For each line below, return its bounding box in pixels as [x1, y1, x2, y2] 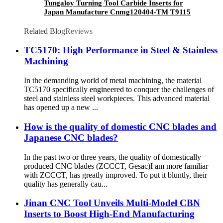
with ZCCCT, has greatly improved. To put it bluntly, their [24, 170, 207, 179]
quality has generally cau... [24, 179, 108, 188]
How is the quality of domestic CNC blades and [24, 121, 217, 132]
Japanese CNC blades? [24, 132, 118, 143]
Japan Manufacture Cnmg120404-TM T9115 [44, 7, 191, 16]
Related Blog [24, 26, 65, 35]
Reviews [65, 26, 93, 35]
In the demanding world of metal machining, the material [24, 76, 202, 85]
